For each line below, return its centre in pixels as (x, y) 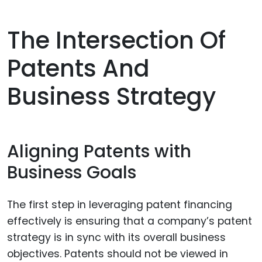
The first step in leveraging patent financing (120, 204)
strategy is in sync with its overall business (116, 237)
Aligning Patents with (99, 152)
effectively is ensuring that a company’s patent (130, 221)
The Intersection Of (116, 40)
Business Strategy (111, 96)
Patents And (78, 68)
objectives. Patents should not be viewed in (118, 254)
